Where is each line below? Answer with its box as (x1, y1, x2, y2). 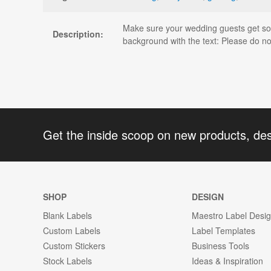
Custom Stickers (43, 240, 105, 252)
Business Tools (192, 240, 250, 252)
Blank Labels (43, 209, 92, 222)
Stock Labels (43, 255, 92, 267)
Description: (53, 27, 103, 40)
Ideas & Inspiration (192, 255, 264, 267)
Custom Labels (43, 224, 100, 237)
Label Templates (192, 224, 256, 237)
